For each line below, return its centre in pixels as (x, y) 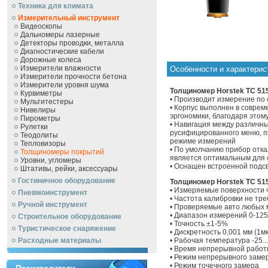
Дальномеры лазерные (60, 35)
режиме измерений (203, 141)
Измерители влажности (61, 68)
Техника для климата (56, 6)
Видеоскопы (41, 26)
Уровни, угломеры (51, 160)
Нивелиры (38, 110)
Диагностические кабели (62, 51)
